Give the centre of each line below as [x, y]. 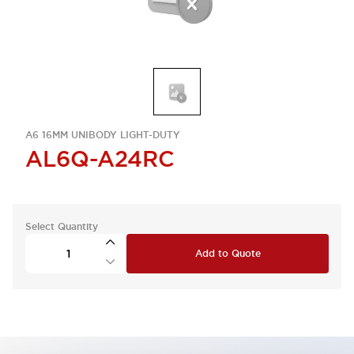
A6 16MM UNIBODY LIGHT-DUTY [103, 135]
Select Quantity [62, 227]
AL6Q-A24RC [100, 159]
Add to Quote [228, 254]
